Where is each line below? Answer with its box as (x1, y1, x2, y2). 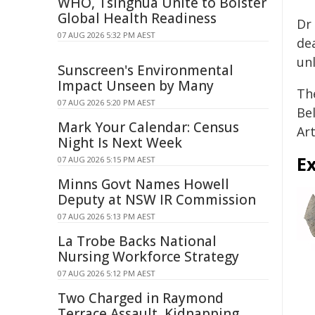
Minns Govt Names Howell (58, 175, 229, 193)
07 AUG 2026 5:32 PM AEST (58, 30, 155, 40)
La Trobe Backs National (58, 232, 217, 250)
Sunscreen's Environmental (58, 61, 233, 79)
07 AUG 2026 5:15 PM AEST (58, 154, 155, 165)
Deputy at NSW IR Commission (58, 191, 256, 209)
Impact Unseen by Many (58, 77, 214, 95)
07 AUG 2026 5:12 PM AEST (58, 268, 155, 278)
